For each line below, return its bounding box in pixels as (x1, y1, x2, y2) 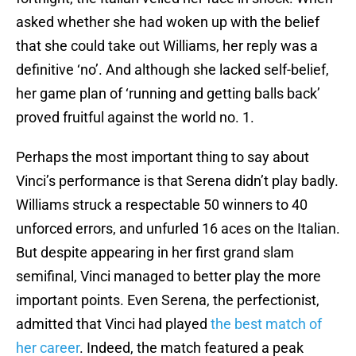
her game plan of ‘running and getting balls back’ (16, 85, 320, 103)
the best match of (211, 315, 322, 333)
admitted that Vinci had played (16, 315, 211, 333)
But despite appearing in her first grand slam (16, 244, 294, 261)
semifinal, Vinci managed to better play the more (16, 268, 321, 285)
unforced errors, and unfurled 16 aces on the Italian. (16, 220, 340, 238)
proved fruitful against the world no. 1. (16, 109, 254, 126)
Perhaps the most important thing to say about (16, 149, 309, 166)
